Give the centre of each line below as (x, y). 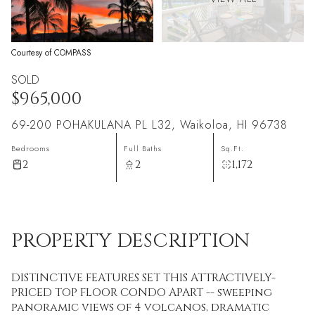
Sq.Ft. (233, 148)
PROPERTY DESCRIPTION (130, 241)
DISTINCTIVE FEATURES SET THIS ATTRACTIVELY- (143, 278)
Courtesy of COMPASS (51, 53)
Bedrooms (31, 148)
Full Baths (142, 148)
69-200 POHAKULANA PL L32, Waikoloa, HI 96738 (149, 125)
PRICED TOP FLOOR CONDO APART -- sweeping (142, 292)
